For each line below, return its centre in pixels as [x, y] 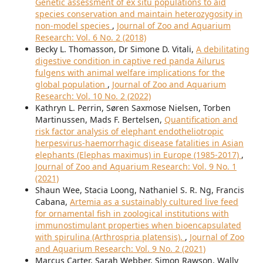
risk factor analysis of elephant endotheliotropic [129, 131]
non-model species [73, 26]
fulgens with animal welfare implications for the [130, 73]
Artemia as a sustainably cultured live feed [154, 202]
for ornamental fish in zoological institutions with [132, 214]
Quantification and [201, 120]
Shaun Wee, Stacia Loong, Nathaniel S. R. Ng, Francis [139, 190]
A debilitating [222, 49]
